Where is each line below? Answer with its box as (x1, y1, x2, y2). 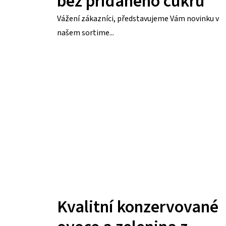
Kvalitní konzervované (57, 195, 218, 220)
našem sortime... (57, 27, 114, 38)
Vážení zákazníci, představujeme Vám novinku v (57, 13, 219, 24)
